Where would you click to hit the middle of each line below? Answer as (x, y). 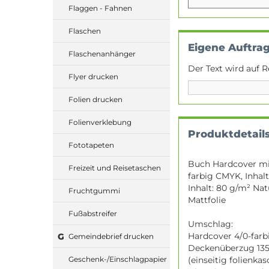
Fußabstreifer (93, 214)
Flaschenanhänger (102, 54)
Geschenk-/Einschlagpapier (118, 259)
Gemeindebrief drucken (111, 237)
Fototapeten (91, 145)
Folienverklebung (100, 122)
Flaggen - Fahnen (100, 8)
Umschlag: (210, 224)
